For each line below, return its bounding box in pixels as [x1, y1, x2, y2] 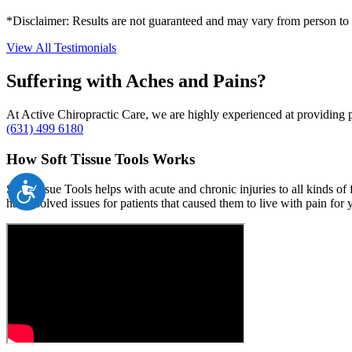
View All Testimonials [6, 41, 116, 54]
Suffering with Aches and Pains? [6, 70, 266, 91]
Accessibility [38, 180, 109, 195]
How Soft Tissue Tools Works [6, 150, 195, 167]
